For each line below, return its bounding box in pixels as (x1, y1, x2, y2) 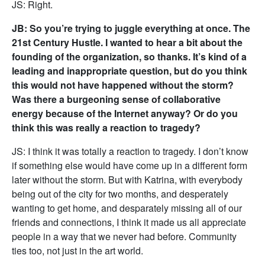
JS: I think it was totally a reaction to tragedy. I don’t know (12, 144, 248, 158)
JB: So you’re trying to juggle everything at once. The (12, 21, 250, 35)
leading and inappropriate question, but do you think (12, 64, 247, 77)
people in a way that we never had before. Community (12, 230, 237, 243)
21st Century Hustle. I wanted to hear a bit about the (12, 35, 243, 49)
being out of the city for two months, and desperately (12, 187, 228, 201)
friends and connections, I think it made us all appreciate (12, 215, 246, 229)
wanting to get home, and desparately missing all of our (12, 201, 242, 215)
